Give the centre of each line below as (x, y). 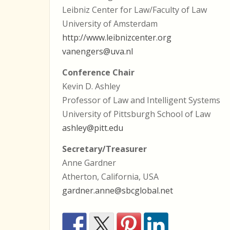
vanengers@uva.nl (98, 51)
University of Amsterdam (110, 24)
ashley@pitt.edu (93, 128)
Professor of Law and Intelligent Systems (141, 100)
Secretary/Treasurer (104, 149)
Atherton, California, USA (110, 177)
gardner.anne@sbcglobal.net (118, 190)
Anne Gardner (89, 163)
